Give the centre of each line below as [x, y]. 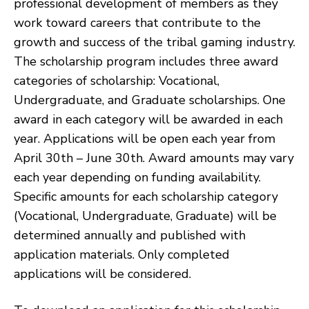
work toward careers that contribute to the [137, 23]
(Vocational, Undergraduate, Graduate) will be [145, 216]
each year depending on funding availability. [137, 177]
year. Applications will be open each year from [144, 139]
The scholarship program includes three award [146, 61]
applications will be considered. [102, 274]
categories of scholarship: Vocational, [117, 81]
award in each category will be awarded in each [148, 119]
